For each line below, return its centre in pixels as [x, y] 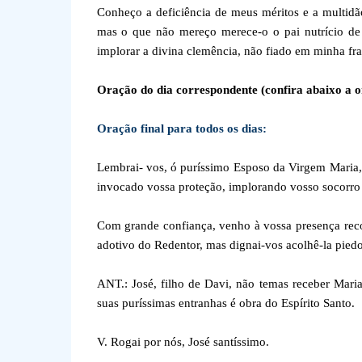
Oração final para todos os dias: [181, 128]
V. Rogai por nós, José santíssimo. [183, 342]
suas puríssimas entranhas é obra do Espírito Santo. [225, 303]
